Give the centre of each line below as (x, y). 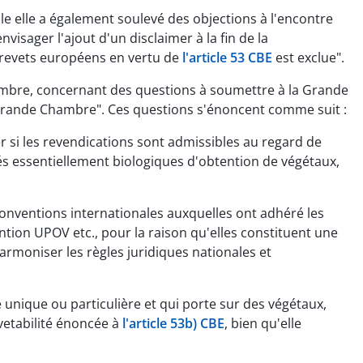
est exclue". (308, 57)
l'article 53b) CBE (173, 323)
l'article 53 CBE (227, 57)
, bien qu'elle (263, 323)
